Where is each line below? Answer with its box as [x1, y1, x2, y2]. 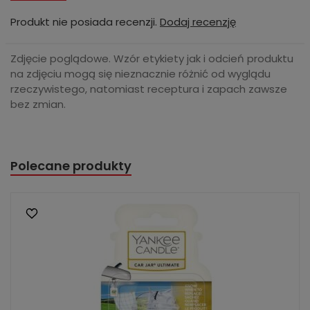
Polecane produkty [10, 157, 131, 174]
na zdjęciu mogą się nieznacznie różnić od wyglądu [10, 66, 271, 81]
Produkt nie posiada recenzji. [10, 15, 160, 29]
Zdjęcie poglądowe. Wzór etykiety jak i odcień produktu [10, 51, 293, 66]
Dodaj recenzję [160, 15, 236, 29]
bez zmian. [10, 97, 66, 111]
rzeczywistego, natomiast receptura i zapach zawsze [10, 82, 287, 96]
